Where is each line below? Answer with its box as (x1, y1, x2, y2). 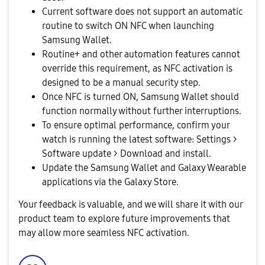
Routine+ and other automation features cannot (42, 49, 240, 60)
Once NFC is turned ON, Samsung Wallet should (42, 91, 239, 102)
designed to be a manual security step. (42, 77, 201, 88)
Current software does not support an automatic (42, 6, 243, 17)
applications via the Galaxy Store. (42, 176, 179, 188)
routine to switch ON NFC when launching (42, 20, 214, 31)
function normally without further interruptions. (42, 105, 241, 117)
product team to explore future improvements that (18, 212, 230, 224)
